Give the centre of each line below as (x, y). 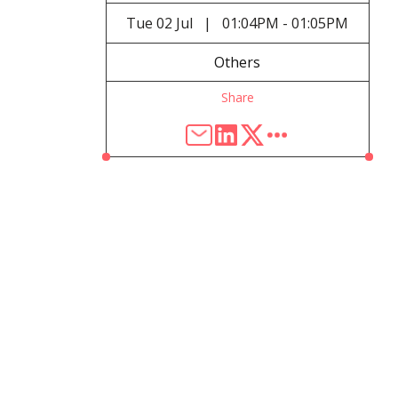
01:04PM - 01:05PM (286, 23)
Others (238, 62)
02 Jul (175, 23)
